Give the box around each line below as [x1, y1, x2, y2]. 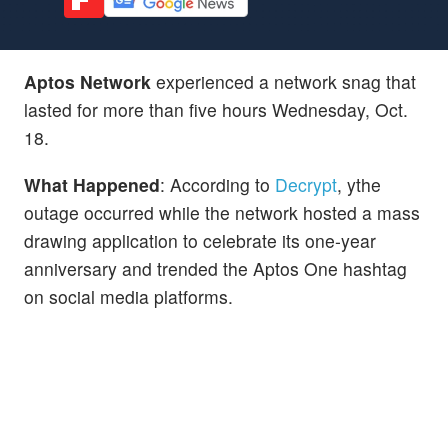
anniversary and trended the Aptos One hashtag [24, 255, 407, 281]
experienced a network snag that [151, 68, 416, 94]
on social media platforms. [24, 283, 233, 309]
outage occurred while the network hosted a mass [24, 199, 420, 225]
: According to [160, 171, 275, 197]
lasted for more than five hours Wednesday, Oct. [24, 96, 408, 122]
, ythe [337, 171, 381, 197]
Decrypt [275, 171, 337, 197]
